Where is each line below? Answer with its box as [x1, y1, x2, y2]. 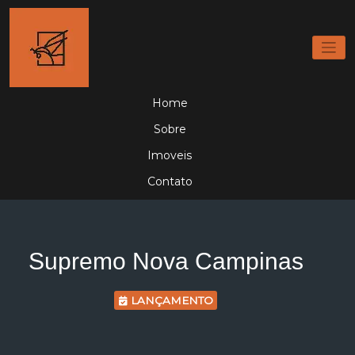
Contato [147, 174, 193, 189]
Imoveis [147, 147, 192, 162]
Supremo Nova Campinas [28, 247, 303, 274]
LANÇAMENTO [127, 293, 213, 307]
